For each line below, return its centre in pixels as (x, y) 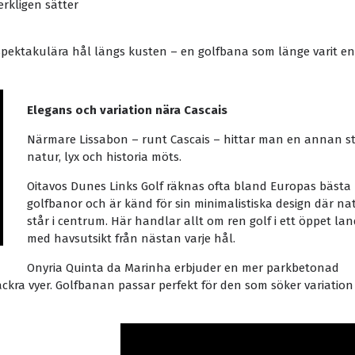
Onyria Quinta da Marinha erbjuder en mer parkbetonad (183, 268)
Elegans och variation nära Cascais (127, 110)
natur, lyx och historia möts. (104, 157)
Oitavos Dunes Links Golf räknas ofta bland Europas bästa (189, 186)
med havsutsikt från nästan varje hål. (131, 239)
